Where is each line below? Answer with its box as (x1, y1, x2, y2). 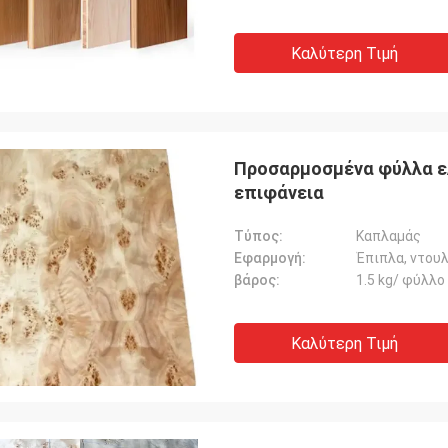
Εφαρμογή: (234, 250, 306, 266)
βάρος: (234, 272, 280, 288)
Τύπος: (234, 228, 283, 244)
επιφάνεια (234, 182, 324, 203)
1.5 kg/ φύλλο (356, 272, 445, 288)
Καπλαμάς (356, 228, 421, 244)
